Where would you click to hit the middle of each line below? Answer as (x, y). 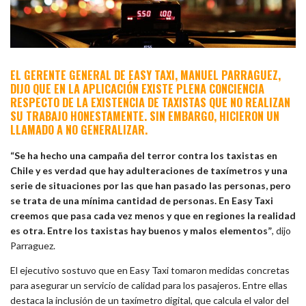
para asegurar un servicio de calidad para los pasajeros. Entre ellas (149, 285)
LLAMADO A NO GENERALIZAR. (79, 130)
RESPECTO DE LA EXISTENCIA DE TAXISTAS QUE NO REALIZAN (150, 102)
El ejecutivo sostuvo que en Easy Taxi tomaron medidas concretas (150, 270)
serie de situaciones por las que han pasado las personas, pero (151, 185)
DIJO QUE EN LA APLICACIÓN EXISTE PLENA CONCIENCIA (137, 89)
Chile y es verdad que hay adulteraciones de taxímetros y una (149, 170)
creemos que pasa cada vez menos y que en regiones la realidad (153, 215)
